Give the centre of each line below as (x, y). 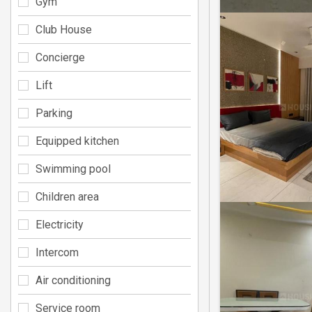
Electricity (60, 224)
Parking (54, 113)
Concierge (60, 57)
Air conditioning (73, 280)
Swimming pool (73, 169)
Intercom (57, 252)
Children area (67, 196)
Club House (64, 29)
